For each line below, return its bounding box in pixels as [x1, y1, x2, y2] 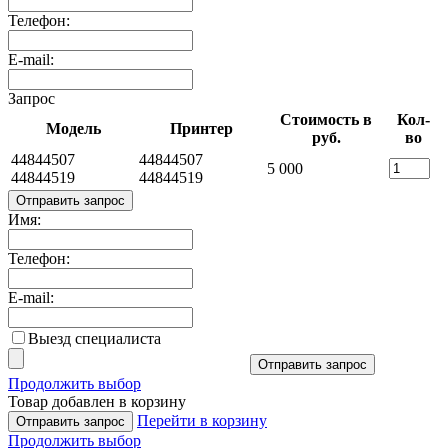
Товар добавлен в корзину [8, 392, 186, 410]
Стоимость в [280, 110, 372, 128]
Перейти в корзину [137, 411, 267, 429]
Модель [45, 119, 101, 137]
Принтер [169, 119, 233, 137]
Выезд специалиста [28, 329, 161, 347]
